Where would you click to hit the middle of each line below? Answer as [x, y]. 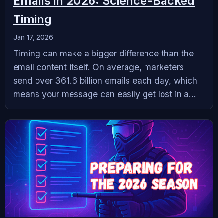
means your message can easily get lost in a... [105, 94]
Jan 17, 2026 [33, 37]
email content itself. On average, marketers [99, 67]
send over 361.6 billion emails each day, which [105, 80]
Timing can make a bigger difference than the [103, 53]
